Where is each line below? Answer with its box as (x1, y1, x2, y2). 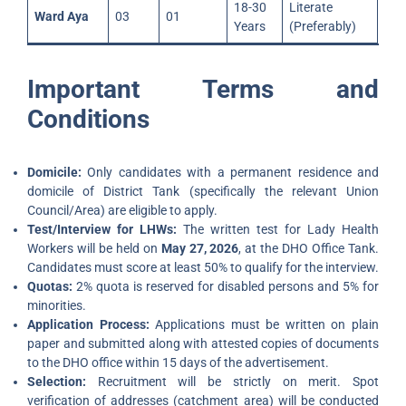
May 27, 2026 (160, 241, 239, 256)
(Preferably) (289, 19, 356, 34)
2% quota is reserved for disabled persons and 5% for (72, 279, 379, 294)
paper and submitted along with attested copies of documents (27, 336, 379, 351)
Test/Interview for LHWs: (27, 222, 177, 237)
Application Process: (27, 317, 150, 332)
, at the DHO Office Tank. (238, 241, 380, 256)
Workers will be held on (27, 241, 161, 256)
